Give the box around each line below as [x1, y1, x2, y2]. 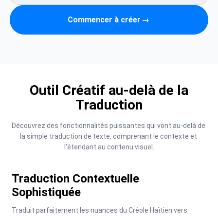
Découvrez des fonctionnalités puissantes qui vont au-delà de [12, 122, 205, 129]
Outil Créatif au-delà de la [30, 82, 188, 98]
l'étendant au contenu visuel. [64, 143, 154, 151]
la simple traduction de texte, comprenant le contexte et [19, 132, 197, 140]
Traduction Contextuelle [12, 172, 139, 185]
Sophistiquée [12, 185, 81, 199]
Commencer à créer [68, 15, 141, 24]
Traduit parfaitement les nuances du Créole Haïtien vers [12, 206, 187, 214]
